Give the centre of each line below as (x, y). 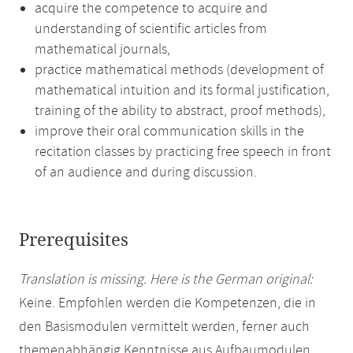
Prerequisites (74, 240)
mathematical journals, (102, 50)
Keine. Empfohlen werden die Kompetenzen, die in (167, 303)
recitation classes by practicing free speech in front (183, 152)
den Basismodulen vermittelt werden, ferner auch (164, 327)
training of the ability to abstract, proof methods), (180, 111)
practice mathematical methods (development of (179, 70)
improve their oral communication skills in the (169, 132)
